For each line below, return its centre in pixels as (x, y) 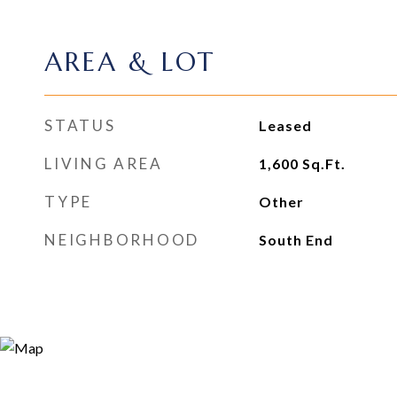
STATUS (80, 125)
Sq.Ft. (323, 163)
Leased (285, 125)
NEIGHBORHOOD (122, 240)
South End (296, 240)
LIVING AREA (104, 163)
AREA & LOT (130, 62)
